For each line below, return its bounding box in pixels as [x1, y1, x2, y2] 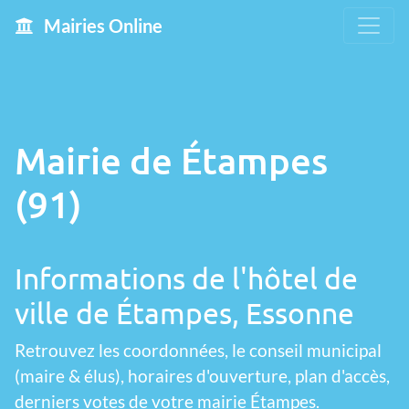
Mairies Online [40, 15, 163, 37]
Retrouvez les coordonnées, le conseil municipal [15, 340, 382, 361]
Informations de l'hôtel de [15, 260, 358, 296]
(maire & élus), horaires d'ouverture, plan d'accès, [15, 365, 390, 386]
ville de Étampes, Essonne [15, 295, 354, 330]
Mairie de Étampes [15, 138, 328, 183]
